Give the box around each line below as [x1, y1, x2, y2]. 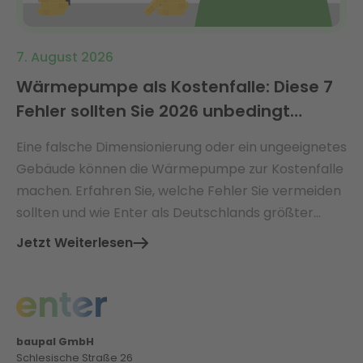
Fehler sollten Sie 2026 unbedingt [16, 99, 290, 122]
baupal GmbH [16, 335, 94, 349]
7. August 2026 [16, 47, 113, 66]
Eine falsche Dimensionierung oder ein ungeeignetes [16, 137, 347, 156]
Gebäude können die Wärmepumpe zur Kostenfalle [16, 159, 344, 178]
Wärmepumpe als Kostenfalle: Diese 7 [16, 75, 333, 98]
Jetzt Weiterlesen [16, 233, 133, 252]
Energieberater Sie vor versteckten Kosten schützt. [16, 224, 343, 244]
